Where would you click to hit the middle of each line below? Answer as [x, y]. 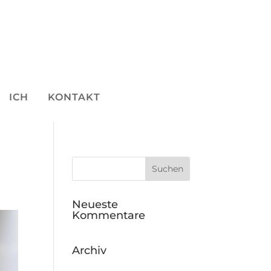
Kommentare [109, 216]
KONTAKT [74, 97]
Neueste [95, 205]
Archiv [90, 251]
